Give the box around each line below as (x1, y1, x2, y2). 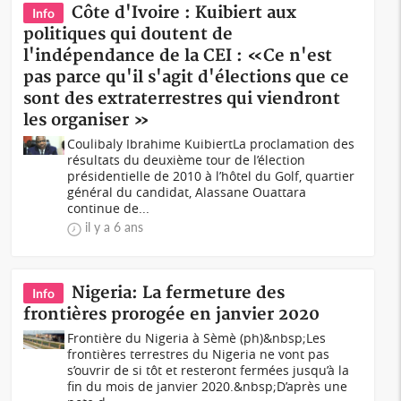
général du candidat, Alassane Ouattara (67, 183, 307, 200)
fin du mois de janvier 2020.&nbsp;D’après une (67, 378, 348, 395)
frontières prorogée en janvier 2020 (23, 304, 320, 325)
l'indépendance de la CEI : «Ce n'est (23, 46, 333, 66)
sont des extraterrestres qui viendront (23, 89, 341, 109)
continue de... (67, 200, 150, 217)
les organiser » (23, 110, 150, 131)
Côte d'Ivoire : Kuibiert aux (72, 3, 297, 23)
